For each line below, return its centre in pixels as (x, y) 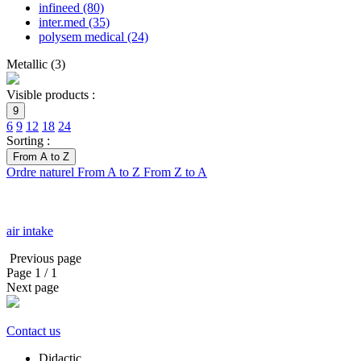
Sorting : (28, 140)
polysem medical (83, 36)
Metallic (29, 64)
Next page (34, 287)
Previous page (44, 258)
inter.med (64, 22)
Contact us (33, 330)
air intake (30, 230)
